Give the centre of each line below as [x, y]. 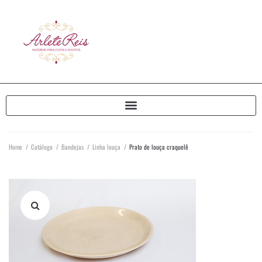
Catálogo [42, 146]
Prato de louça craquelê [159, 146]
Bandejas [73, 146]
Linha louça [106, 146]
